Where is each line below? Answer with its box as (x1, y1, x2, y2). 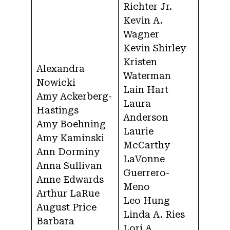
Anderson (123, 112, 168, 123)
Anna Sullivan (36, 160, 102, 171)
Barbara (36, 216, 74, 227)
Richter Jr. (123, 1, 172, 12)
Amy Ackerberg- (36, 91, 112, 102)
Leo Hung (123, 195, 170, 206)
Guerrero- (123, 167, 169, 179)
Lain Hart (123, 84, 168, 95)
